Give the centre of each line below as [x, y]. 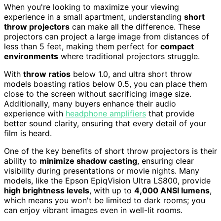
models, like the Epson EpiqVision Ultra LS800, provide [107, 181]
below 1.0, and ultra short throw [131, 74]
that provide [170, 114]
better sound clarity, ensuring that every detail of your [105, 124]
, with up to [112, 191]
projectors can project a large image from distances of [107, 37]
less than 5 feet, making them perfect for [82, 47]
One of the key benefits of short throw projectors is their [110, 151]
